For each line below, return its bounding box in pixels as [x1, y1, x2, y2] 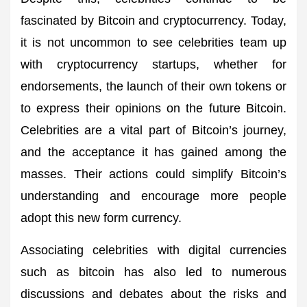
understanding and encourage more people [21, 189, 286, 203]
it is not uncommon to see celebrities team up [21, 36, 286, 49]
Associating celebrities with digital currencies [21, 243, 286, 257]
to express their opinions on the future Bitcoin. [21, 101, 286, 115]
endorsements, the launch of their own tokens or [21, 79, 286, 93]
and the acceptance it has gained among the [21, 145, 286, 159]
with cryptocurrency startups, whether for [21, 58, 286, 71]
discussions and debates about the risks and [21, 287, 286, 301]
